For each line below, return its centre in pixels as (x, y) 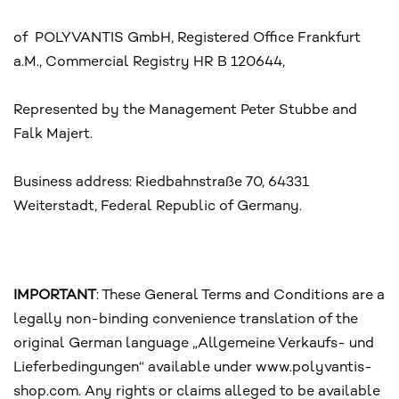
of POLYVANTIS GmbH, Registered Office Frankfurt (187, 38)
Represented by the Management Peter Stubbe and (185, 110)
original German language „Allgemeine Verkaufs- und (194, 345)
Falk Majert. (53, 134)
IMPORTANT (55, 297)
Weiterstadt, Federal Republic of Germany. (158, 207)
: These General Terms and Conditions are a (240, 297)
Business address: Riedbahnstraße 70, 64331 (161, 183)
